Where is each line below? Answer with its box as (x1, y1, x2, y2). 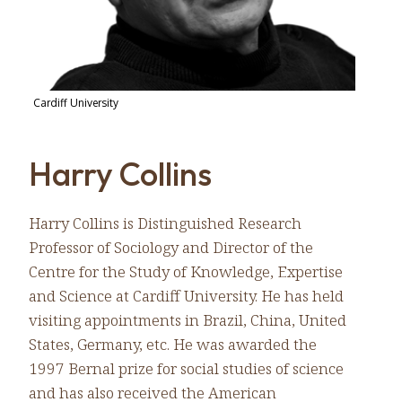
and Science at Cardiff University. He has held (29, 285, 344, 307)
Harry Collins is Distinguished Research (29, 213, 301, 234)
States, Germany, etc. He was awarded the (29, 334, 317, 355)
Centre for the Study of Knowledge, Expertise (29, 261, 343, 283)
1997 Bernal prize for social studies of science (29, 358, 344, 380)
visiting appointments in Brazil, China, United (29, 310, 346, 331)
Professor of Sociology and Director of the (29, 237, 313, 258)
